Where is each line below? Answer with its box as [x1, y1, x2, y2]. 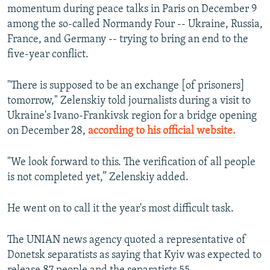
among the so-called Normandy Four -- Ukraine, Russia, [7, 19, 263, 31]
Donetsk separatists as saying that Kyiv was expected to [7, 250, 262, 262]
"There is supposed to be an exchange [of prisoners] [7, 80, 245, 92]
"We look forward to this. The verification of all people [7, 157, 256, 169]
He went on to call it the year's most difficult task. [7, 203, 234, 215]
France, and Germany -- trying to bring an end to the [7, 34, 248, 46]
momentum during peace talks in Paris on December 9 [7, 4, 257, 16]
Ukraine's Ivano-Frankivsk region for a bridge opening [7, 110, 257, 122]
